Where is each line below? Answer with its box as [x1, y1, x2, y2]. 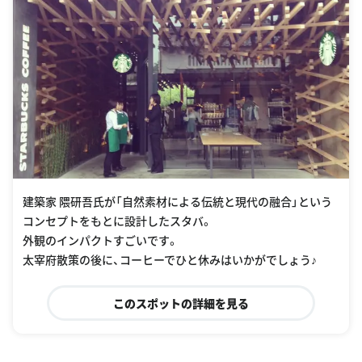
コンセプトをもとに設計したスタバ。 [23, 212, 213, 229]
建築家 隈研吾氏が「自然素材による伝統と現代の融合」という [23, 192, 332, 209]
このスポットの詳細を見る [112, 294, 249, 311]
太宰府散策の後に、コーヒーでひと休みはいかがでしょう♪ [23, 250, 317, 267]
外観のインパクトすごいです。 [23, 231, 179, 248]
